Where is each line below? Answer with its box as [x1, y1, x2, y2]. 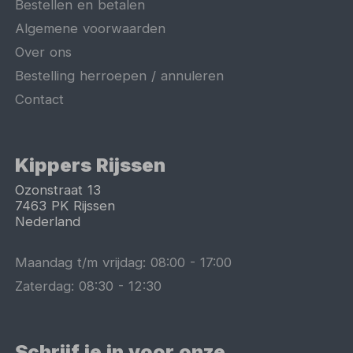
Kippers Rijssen [15, 154, 166, 177]
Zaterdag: [15, 277, 80, 294]
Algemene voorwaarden [15, 20, 166, 36]
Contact [15, 91, 65, 107]
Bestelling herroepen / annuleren [15, 67, 225, 84]
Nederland [15, 214, 81, 230]
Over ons [15, 43, 72, 60]
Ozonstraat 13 [15, 182, 102, 199]
